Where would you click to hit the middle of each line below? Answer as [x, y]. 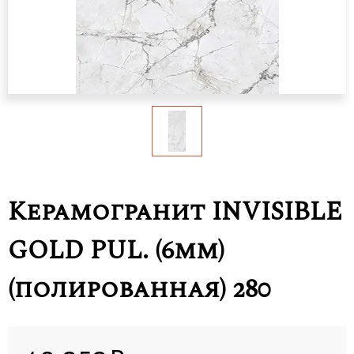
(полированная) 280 [139, 290]
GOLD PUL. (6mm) [116, 251]
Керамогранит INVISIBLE [175, 213]
